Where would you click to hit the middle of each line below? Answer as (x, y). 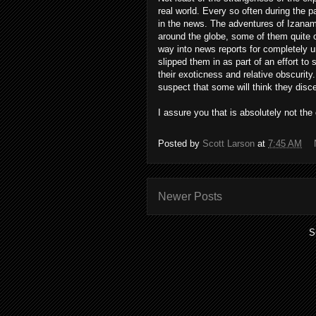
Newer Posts (190, 196)
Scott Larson (229, 144)
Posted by (180, 144)
